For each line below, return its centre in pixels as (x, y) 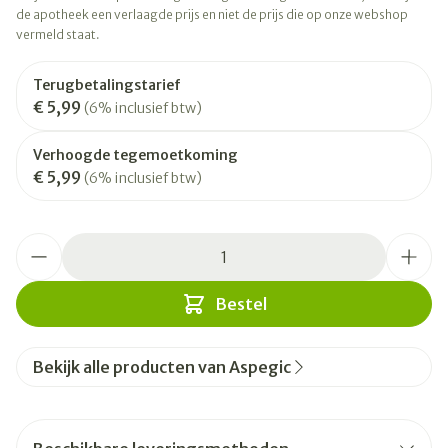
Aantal (40, 243)
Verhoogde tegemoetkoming (135, 155)
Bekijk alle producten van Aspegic (162, 367)
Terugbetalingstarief (107, 85)
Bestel (241, 304)
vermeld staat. (58, 34)
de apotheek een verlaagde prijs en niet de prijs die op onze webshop (212, 14)
